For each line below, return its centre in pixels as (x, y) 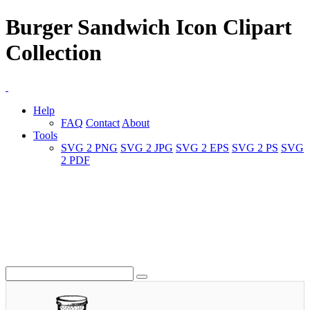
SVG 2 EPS (202, 147)
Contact (103, 122)
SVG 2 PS (255, 147)
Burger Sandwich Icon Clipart (149, 27)
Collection (54, 53)
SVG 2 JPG (147, 147)
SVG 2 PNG (89, 147)
